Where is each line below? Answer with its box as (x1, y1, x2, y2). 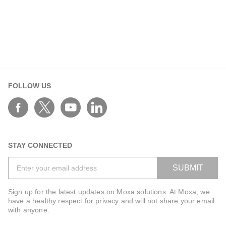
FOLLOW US (8, 82, 51, 90)
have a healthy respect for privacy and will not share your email (8, 197, 215, 205)
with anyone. (8, 206, 49, 214)
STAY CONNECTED (8, 141, 72, 149)
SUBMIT (172, 163, 203, 172)
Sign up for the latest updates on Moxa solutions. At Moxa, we (8, 188, 210, 196)
